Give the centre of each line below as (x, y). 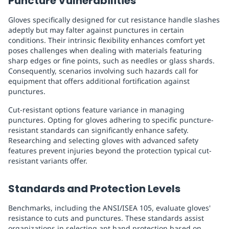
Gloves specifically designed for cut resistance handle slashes (114, 20)
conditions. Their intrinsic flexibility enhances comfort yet (107, 40)
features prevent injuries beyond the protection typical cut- (110, 151)
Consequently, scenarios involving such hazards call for (103, 71)
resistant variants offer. (48, 161)
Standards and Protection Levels (94, 189)
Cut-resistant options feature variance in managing (96, 110)
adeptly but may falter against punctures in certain (96, 30)
